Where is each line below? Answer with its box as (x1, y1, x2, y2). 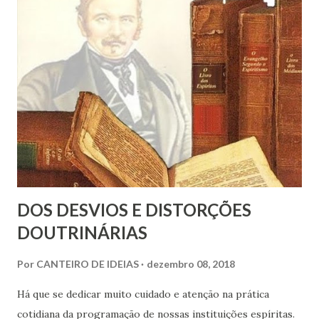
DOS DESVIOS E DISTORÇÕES (17, 199, 251, 220)
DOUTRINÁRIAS (17, 221, 147, 243)
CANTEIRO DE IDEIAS (36, 257, 139, 270)
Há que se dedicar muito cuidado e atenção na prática (17, 287, 269, 300)
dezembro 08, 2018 (147, 257, 235, 270)
